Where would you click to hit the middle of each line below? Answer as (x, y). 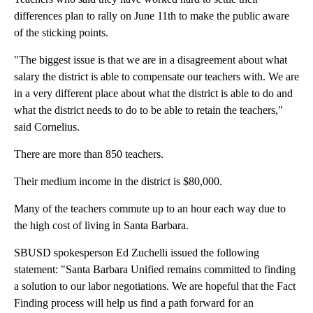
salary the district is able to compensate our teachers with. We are (156, 76)
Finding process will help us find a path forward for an (134, 303)
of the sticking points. (61, 32)
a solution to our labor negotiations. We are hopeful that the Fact (155, 286)
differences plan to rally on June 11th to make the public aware (152, 15)
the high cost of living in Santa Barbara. (101, 225)
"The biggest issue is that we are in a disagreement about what (151, 59)
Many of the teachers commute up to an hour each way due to (150, 208)
